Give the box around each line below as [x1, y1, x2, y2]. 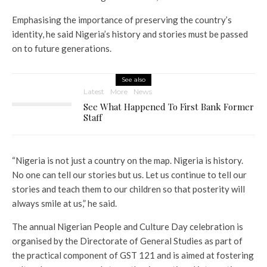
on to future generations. [12, 42, 111, 54]
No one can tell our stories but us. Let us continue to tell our [12, 169, 247, 180]
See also [122, 75, 145, 83]
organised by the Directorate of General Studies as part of [12, 235, 243, 246]
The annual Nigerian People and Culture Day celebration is [12, 221, 243, 232]
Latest [83, 86, 104, 96]
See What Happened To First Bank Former [83, 100, 254, 113]
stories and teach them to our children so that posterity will [12, 183, 245, 194]
